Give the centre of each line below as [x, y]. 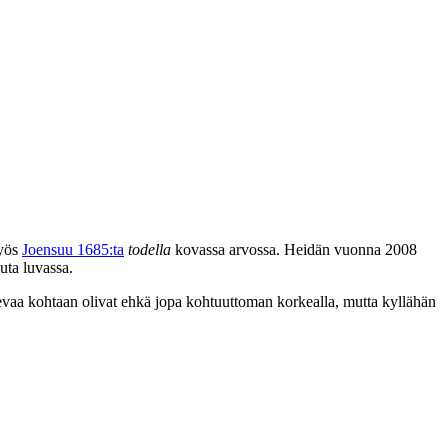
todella [149, 249]
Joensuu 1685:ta [73, 249]
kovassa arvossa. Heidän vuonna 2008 [294, 249]
